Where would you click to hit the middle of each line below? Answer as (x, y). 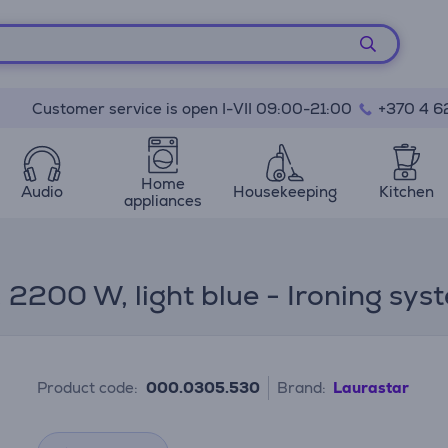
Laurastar (371, 387)
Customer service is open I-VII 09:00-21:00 (193, 108)
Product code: (88, 387)
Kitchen (406, 191)
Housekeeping (284, 191)
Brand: (302, 387)
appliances (163, 200)
